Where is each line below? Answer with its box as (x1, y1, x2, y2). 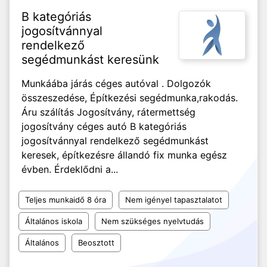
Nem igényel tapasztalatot (125, 195, 222, 204)
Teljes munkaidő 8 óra (25, 195, 106, 204)
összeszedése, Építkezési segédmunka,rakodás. (21, 92, 238, 104)
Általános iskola (25, 216, 82, 226)
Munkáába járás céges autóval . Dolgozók (21, 77, 211, 89)
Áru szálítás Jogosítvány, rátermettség (21, 106, 195, 118)
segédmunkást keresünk (21, 52, 159, 67)
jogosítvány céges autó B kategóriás (21, 120, 187, 132)
